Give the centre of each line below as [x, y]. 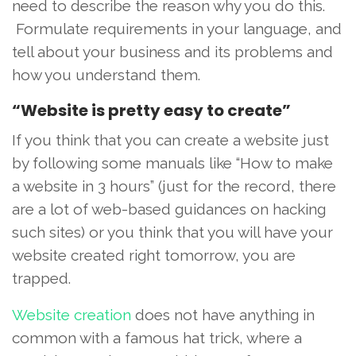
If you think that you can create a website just [170, 140]
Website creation [72, 315]
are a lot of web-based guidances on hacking [169, 209]
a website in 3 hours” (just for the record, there [174, 186]
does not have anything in [223, 315]
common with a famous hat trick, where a [157, 338]
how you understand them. [106, 75]
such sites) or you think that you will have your [172, 232]
